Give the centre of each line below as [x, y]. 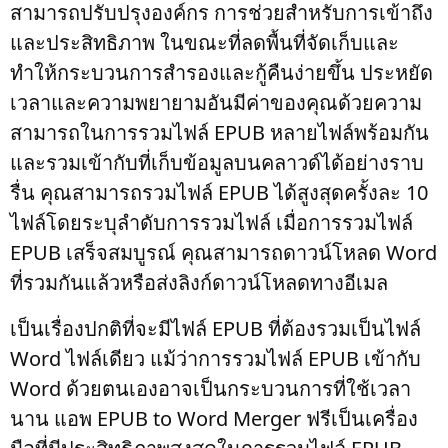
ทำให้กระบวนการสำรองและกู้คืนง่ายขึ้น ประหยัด [221, 72]
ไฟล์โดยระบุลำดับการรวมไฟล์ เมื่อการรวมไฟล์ [211, 222]
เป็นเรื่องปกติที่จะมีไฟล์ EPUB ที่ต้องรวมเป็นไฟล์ [215, 328]
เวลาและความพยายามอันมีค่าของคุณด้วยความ [216, 102]
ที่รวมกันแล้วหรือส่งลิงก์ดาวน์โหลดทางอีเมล [199, 282]
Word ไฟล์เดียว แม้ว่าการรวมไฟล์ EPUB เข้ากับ [215, 358]
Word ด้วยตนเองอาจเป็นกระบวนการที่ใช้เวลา [210, 388]
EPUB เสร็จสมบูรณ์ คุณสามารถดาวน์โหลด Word [223, 252]
